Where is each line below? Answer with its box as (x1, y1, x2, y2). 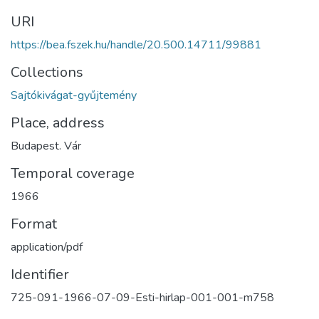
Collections (11, 62, 83, 82)
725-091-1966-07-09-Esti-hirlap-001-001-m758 (11, 289, 274, 305)
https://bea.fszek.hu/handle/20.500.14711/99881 (11, 36, 261, 53)
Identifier (11, 264, 69, 284)
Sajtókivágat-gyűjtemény (11, 87, 137, 103)
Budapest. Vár (11, 137, 81, 154)
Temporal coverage (11, 163, 135, 183)
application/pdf (11, 239, 83, 255)
